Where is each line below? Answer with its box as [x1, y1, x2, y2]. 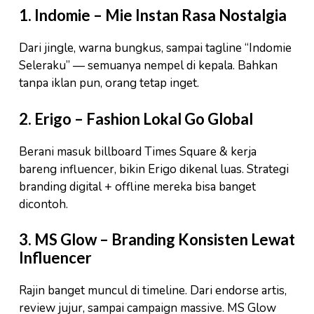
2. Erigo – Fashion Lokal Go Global [19, 109, 253, 128]
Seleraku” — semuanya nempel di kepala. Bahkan [19, 57, 278, 74]
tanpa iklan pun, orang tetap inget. [19, 75, 199, 92]
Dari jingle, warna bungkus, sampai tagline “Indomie [19, 40, 292, 57]
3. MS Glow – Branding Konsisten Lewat [19, 230, 295, 250]
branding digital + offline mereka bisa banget [19, 178, 256, 195]
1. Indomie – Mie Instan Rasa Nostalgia [19, 6, 287, 25]
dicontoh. [19, 196, 68, 212]
